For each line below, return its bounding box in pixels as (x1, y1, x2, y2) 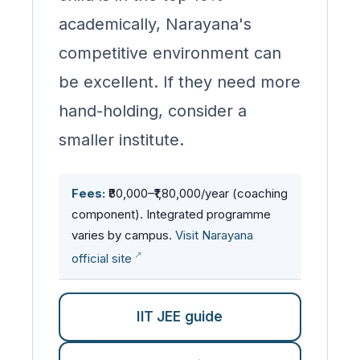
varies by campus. (72, 227, 175, 243)
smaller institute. (59, 130, 184, 149)
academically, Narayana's (59, 14, 252, 34)
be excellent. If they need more (59, 72, 301, 92)
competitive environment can (59, 43, 281, 63)
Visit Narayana (175, 227, 253, 243)
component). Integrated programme (72, 207, 271, 222)
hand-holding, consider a (59, 101, 247, 121)
